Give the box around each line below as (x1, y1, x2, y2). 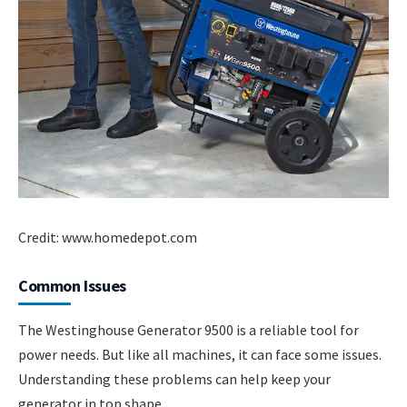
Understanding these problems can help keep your (18, 370, 331, 389)
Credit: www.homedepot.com (18, 228, 197, 247)
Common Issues (18, 275, 126, 297)
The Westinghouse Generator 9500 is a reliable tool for (18, 321, 359, 340)
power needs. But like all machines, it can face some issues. (18, 345, 382, 364)
